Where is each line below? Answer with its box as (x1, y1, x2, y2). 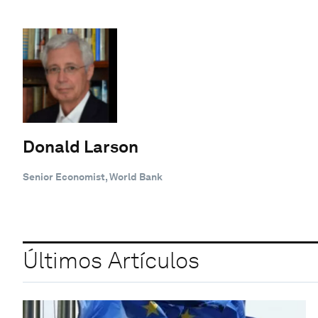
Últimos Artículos (23, 246, 199, 275)
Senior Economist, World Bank (23, 170, 163, 182)
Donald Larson (23, 136, 138, 157)
